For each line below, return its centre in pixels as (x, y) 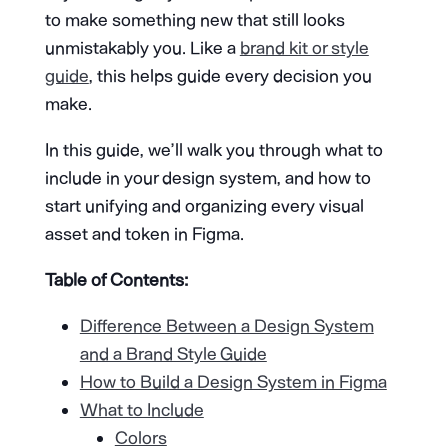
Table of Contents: (116, 279)
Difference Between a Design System (226, 325)
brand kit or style (304, 47)
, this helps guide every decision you (230, 75)
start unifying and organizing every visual (204, 205)
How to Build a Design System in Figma (233, 381)
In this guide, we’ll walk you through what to (213, 149)
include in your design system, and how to (207, 177)
